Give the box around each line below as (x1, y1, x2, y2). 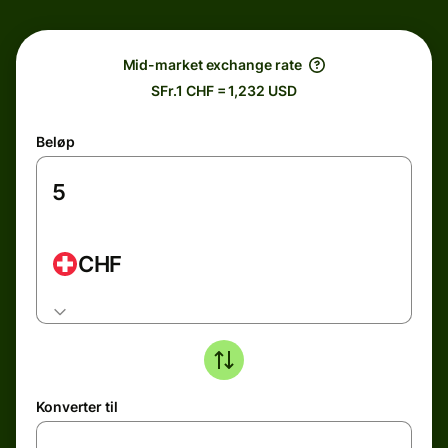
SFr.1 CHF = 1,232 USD (151, 82, 297, 99)
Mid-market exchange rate (122, 56, 302, 73)
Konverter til (36, 398, 118, 415)
